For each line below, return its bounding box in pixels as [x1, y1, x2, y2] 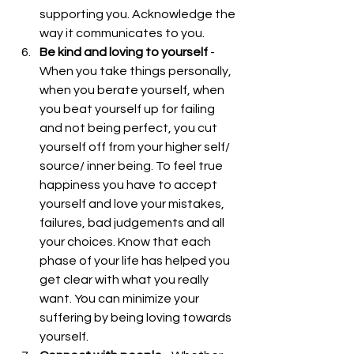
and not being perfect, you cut [40, 121, 220, 134]
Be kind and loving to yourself [40, 45, 208, 58]
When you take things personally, [40, 64, 234, 77]
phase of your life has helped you [40, 254, 232, 267]
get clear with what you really [40, 273, 211, 286]
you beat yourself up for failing [40, 102, 217, 115]
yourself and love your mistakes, [40, 197, 227, 210]
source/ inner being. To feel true [40, 159, 225, 172]
